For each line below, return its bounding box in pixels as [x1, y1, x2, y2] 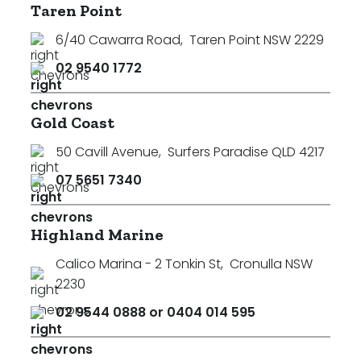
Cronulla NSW [230, 255, 313, 273]
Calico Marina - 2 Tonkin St [56, 255, 221, 273]
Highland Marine [31, 225, 164, 244]
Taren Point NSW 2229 [189, 31, 324, 49]
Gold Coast [31, 113, 114, 132]
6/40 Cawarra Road [56, 31, 180, 49]
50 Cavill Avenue [56, 143, 159, 161]
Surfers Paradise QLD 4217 [168, 143, 325, 161]
